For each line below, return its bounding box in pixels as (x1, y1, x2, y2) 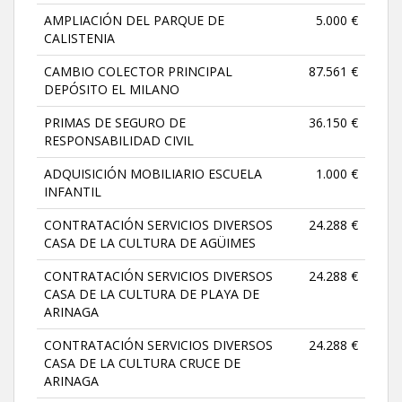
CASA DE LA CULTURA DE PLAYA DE (44, 284, 259, 302)
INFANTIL (44, 182, 101, 200)
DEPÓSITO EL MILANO (44, 80, 179, 98)
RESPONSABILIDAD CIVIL (44, 131, 194, 149)
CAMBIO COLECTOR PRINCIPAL (44, 62, 232, 80)
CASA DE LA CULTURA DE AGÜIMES (44, 233, 256, 251)
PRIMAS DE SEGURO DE (44, 113, 186, 131)
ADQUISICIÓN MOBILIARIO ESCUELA (44, 164, 262, 182)
